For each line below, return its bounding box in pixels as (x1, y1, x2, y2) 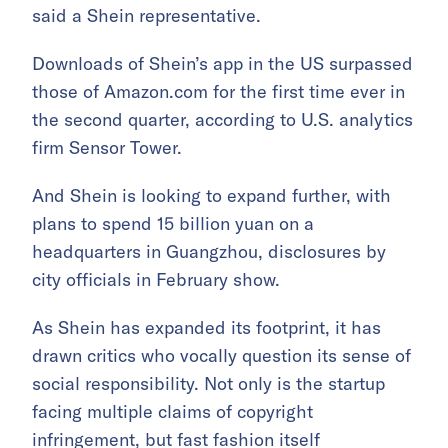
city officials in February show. (32, 268, 280, 292)
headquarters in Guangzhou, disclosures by (32, 240, 386, 264)
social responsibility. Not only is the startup (32, 372, 385, 396)
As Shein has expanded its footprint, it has (32, 316, 381, 340)
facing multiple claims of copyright (32, 400, 313, 424)
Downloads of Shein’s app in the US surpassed (32, 52, 413, 76)
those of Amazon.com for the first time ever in (32, 80, 405, 104)
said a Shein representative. (32, 4, 261, 28)
